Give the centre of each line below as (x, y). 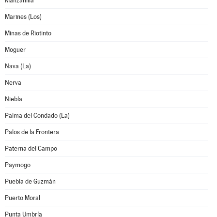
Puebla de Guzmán (30, 181)
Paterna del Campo (31, 148)
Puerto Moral (23, 198)
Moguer (15, 50)
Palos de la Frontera (32, 132)
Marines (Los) (23, 17)
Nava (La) (18, 66)
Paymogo (18, 165)
